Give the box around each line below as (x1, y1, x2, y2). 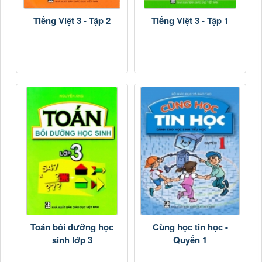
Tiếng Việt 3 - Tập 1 (151, 14, 229, 27)
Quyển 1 (173, 233, 207, 246)
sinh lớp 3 (51, 233, 92, 246)
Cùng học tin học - (152, 220, 228, 233)
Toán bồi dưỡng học (30, 220, 113, 233)
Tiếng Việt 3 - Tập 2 (33, 14, 111, 27)
